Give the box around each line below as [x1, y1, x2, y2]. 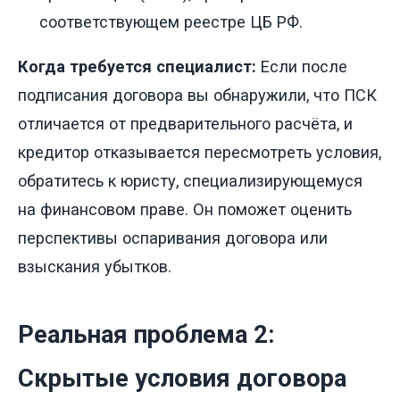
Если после [256, 56, 347, 76]
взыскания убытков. [18, 256, 171, 276]
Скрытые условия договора [18, 363, 346, 393]
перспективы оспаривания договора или [18, 228, 328, 247]
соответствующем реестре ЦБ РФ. [39, 12, 303, 31]
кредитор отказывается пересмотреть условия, [18, 142, 381, 162]
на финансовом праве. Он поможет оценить [18, 199, 352, 219]
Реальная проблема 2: [18, 320, 275, 349]
